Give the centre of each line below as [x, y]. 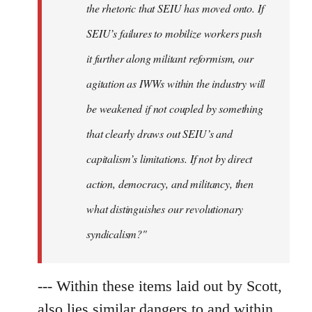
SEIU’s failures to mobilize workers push [174, 33]
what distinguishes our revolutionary [165, 208]
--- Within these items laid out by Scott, [160, 286]
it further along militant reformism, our [170, 58]
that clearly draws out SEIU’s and [159, 133]
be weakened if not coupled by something [175, 108]
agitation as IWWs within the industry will [176, 83]
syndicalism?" [117, 233]
